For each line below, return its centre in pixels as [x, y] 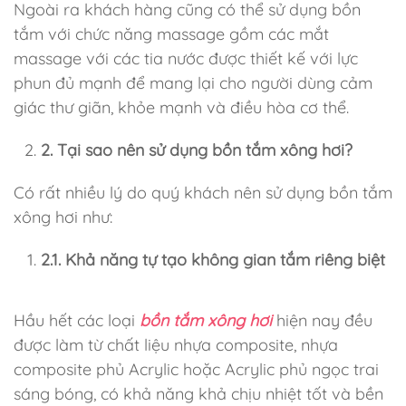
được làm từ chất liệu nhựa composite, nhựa [176, 345]
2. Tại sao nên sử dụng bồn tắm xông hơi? [197, 150]
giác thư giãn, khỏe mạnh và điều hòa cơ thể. [181, 107]
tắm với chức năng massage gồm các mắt [171, 34]
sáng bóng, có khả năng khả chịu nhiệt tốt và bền [198, 394]
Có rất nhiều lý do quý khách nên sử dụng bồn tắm [203, 193]
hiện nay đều [322, 320]
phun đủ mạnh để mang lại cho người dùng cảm [193, 83]
